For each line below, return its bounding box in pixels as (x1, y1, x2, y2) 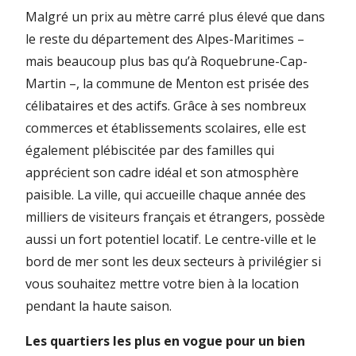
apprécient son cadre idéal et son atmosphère (25, 163, 299, 181)
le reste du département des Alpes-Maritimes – (25, 29, 304, 48)
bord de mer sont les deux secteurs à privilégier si (25, 252, 321, 270)
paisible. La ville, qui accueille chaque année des (25, 185, 306, 203)
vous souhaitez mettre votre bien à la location (25, 274, 299, 292)
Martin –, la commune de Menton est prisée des (25, 74, 309, 92)
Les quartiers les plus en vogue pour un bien (25, 331, 305, 350)
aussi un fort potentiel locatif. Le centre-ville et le (25, 230, 316, 248)
